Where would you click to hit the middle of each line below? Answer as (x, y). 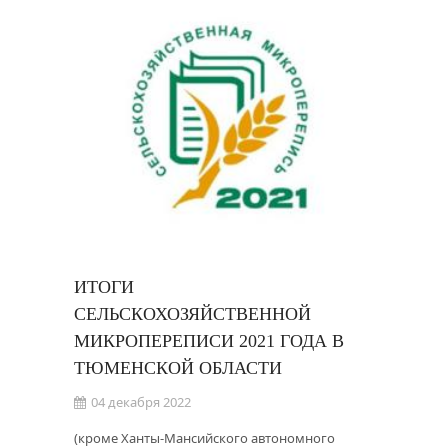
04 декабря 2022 (141, 402)
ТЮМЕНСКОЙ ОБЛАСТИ (178, 368)
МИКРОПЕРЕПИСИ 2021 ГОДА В (209, 341)
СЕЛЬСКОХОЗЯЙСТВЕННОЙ (192, 314)
